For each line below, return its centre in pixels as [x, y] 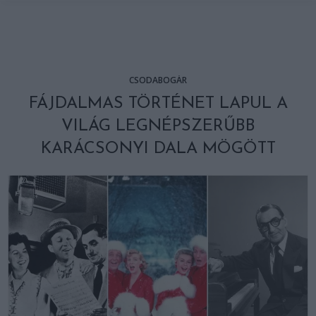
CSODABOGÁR [158, 80]
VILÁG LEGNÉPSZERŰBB [158, 126]
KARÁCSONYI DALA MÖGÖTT [158, 149]
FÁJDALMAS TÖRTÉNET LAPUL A [158, 104]
